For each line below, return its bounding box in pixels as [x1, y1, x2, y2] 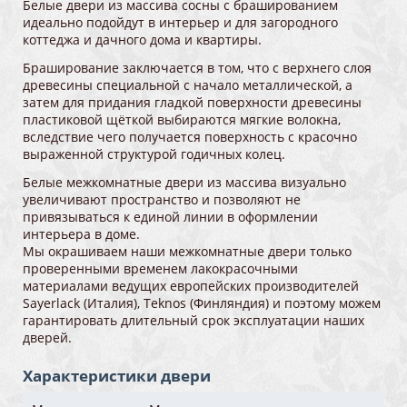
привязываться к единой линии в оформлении [23, 208, 318, 226]
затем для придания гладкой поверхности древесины [23, 94, 362, 112]
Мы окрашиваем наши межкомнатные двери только [23, 243, 352, 261]
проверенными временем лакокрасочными [23, 260, 298, 278]
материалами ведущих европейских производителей [23, 277, 359, 295]
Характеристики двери [23, 365, 211, 387]
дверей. [23, 329, 72, 347]
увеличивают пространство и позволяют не [23, 191, 301, 209]
